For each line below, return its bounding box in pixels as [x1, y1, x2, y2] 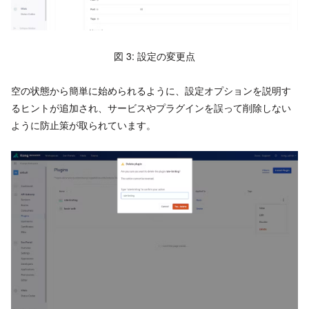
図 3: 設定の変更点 [114, 48, 195, 63]
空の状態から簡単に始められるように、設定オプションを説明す [11, 83, 291, 98]
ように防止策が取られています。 [11, 118, 156, 132]
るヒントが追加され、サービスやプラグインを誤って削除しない [11, 101, 291, 115]
